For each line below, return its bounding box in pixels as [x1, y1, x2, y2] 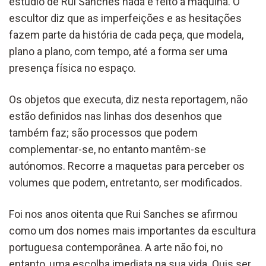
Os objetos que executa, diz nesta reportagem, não [9, 93, 248, 106]
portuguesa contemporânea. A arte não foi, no [9, 240, 223, 254]
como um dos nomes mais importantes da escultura [9, 224, 256, 237]
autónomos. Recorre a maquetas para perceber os [9, 159, 245, 172]
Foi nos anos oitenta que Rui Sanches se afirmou [9, 207, 237, 220]
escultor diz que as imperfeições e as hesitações [9, 11, 242, 24]
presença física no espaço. [9, 61, 136, 74]
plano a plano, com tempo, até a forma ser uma [9, 45, 227, 58]
